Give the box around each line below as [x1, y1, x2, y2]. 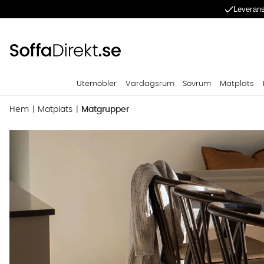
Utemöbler [76, 80, 117, 88]
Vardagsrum [125, 80, 174, 88]
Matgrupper [81, 105, 129, 114]
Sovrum [183, 80, 212, 88]
